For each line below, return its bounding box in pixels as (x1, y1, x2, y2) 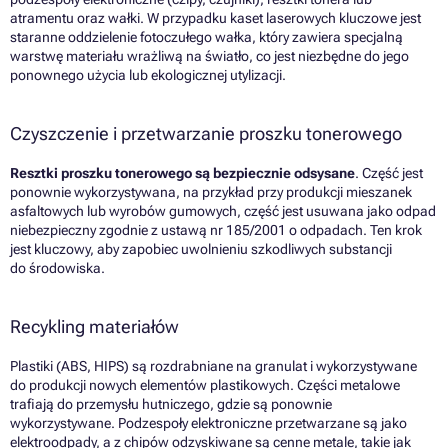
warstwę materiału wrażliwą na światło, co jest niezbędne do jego (10, 48, 409, 65)
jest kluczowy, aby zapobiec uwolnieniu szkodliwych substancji (10, 241, 392, 258)
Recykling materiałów (10, 316, 179, 338)
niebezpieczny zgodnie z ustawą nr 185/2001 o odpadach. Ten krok (10, 222, 422, 239)
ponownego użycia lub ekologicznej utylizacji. (10, 67, 286, 84)
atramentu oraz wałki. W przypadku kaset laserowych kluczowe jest (10, 10, 421, 27)
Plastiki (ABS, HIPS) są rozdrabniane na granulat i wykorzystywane (10, 358, 417, 375)
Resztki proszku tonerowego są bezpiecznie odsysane (10, 165, 355, 182)
